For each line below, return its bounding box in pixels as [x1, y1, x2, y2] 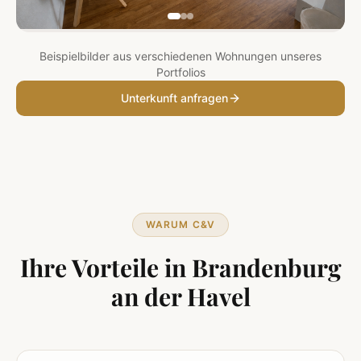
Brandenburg [191, 251, 342, 284]
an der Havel [110, 280, 251, 313]
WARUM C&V [145, 218, 216, 230]
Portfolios [156, 64, 205, 79]
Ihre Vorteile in [19, 251, 192, 284]
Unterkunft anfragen [120, 90, 228, 105]
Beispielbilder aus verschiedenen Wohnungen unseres [39, 48, 322, 63]
